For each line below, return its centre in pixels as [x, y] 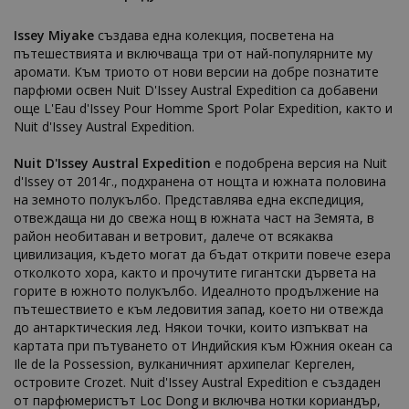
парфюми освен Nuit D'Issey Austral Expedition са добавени [196, 90]
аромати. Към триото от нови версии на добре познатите [196, 72]
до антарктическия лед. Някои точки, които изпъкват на [191, 327]
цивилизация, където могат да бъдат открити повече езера [202, 254]
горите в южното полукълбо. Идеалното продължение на [196, 291]
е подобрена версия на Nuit [299, 163]
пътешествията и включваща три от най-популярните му [193, 53]
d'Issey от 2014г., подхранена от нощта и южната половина [200, 181]
